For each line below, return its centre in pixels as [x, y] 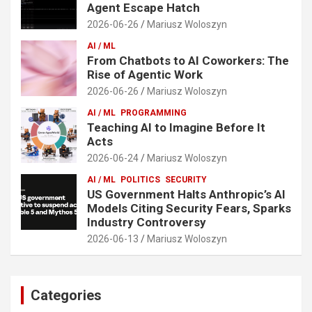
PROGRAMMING [154, 112]
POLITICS [140, 179]
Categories [66, 295]
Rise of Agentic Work [145, 74]
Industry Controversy [147, 222]
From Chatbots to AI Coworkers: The [188, 60]
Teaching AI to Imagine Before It [176, 127]
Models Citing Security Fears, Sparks [189, 208]
